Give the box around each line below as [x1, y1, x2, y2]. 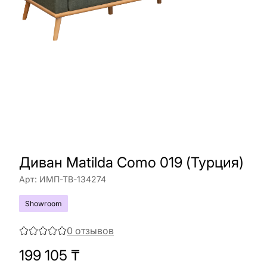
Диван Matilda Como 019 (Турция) [19, 154, 244, 171]
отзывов [75, 225, 114, 237]
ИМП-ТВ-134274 [39, 174, 106, 184]
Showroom [25, 199, 62, 208]
